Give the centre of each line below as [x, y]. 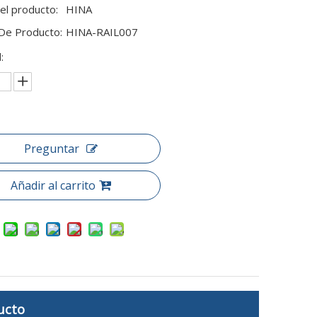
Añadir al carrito [53, 185]
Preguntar [51, 149]
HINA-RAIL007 [102, 32]
